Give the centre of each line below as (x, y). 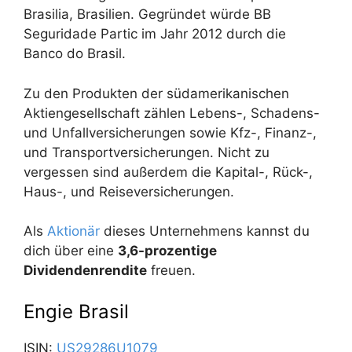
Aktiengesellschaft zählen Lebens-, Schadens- (172, 113)
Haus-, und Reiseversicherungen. (129, 191)
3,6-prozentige (167, 251)
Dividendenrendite (85, 271)
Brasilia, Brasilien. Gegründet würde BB (147, 15)
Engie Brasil (76, 311)
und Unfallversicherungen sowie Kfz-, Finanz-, (170, 132)
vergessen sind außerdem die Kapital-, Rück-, (168, 172)
